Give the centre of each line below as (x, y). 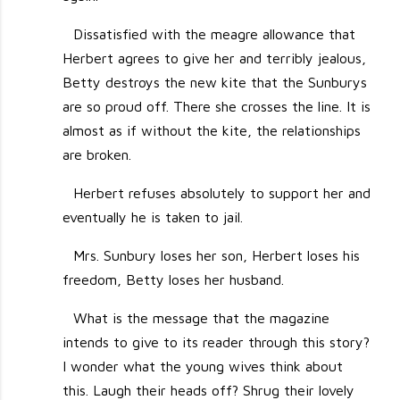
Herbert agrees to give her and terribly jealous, (215, 58)
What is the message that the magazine (201, 318)
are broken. (97, 155)
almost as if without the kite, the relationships (212, 131)
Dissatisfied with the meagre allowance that (214, 34)
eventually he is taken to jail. (153, 217)
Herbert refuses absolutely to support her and (221, 193)
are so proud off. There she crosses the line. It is (217, 107)
